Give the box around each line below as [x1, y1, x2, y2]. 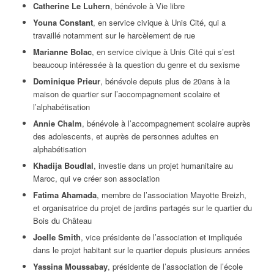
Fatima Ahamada [32, 189, 97, 201]
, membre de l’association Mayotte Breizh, [96, 189, 246, 201]
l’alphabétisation [32, 101, 90, 113]
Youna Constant [32, 17, 93, 29]
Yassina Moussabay [32, 261, 108, 273]
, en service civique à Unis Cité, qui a [92, 17, 226, 29]
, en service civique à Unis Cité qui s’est [91, 46, 235, 58]
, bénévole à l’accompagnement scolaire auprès [81, 117, 251, 130]
